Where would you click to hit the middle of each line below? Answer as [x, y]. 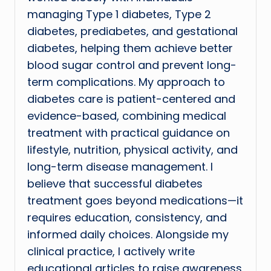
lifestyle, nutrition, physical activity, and [132, 150]
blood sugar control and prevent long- [132, 65]
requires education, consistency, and [127, 218]
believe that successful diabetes [115, 184]
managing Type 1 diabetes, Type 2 [119, 15]
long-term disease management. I [120, 167]
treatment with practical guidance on [129, 133]
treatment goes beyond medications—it [135, 201]
